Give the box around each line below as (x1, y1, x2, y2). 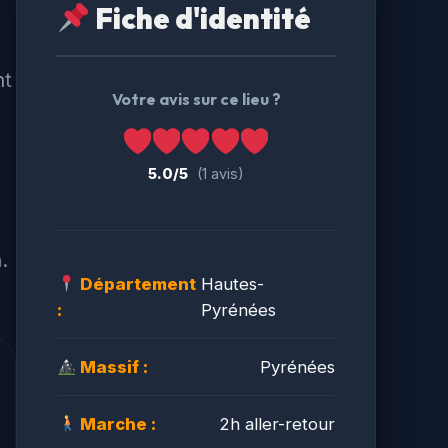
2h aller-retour (219, 413, 335, 434)
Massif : (76, 356, 149, 377)
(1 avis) (197, 164, 244, 182)
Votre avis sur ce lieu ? (111, 88, 281, 109)
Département (76, 273, 197, 294)
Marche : (76, 413, 157, 434)
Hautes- (200, 273, 264, 294)
